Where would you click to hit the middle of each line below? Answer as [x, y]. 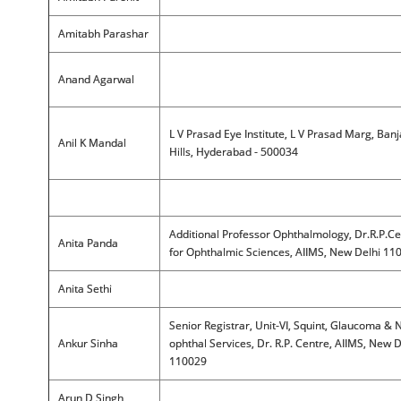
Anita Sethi [85, 289]
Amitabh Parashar [103, 34]
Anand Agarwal [96, 79]
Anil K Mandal [92, 143]
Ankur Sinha [88, 343]
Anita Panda [88, 243]
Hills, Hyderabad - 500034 [233, 152]
